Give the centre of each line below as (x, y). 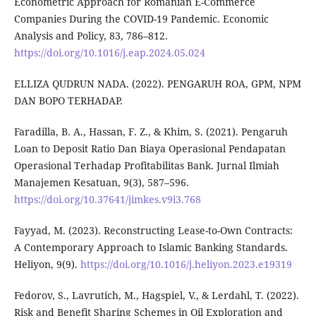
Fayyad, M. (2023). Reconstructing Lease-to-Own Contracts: (153, 231)
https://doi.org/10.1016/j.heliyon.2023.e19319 (186, 265)
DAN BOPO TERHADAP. (68, 101)
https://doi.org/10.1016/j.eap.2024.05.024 (109, 53)
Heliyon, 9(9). (47, 265)
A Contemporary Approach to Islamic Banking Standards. (151, 248)
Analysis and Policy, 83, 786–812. (91, 36)
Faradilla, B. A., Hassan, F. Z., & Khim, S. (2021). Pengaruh (151, 132)
